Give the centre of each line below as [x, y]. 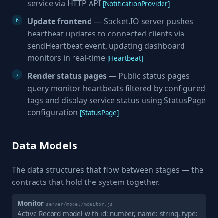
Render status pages [67, 76]
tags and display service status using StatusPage [117, 100]
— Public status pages [148, 76]
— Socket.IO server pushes [143, 21]
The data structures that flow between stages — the [108, 170]
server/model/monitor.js [79, 204]
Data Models [45, 145]
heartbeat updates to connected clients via [106, 34]
